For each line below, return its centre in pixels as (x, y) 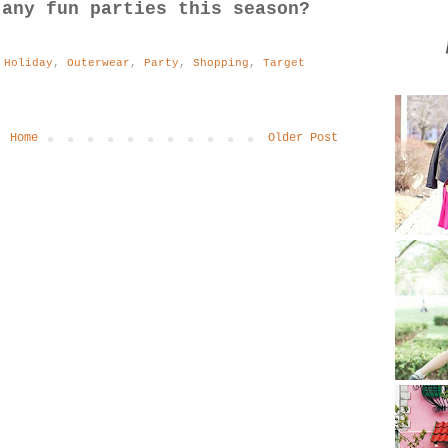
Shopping (220, 62)
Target (283, 62)
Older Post (303, 137)
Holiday (28, 62)
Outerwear (98, 62)
